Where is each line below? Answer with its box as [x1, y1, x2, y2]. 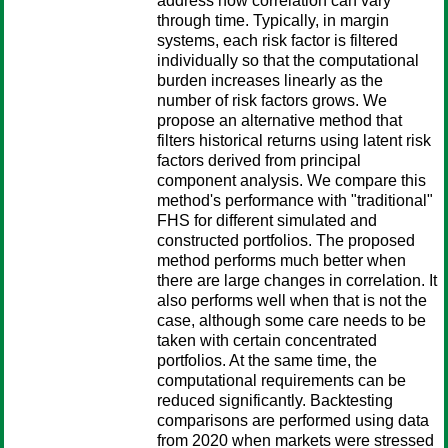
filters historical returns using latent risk [157, 132, 431, 149]
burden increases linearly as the [157, 72, 383, 89]
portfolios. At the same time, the [157, 352, 377, 369]
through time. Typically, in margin [157, 12, 389, 29]
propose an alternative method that [157, 112, 402, 129]
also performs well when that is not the [157, 292, 427, 309]
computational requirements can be [157, 372, 406, 389]
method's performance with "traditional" [157, 192, 433, 209]
